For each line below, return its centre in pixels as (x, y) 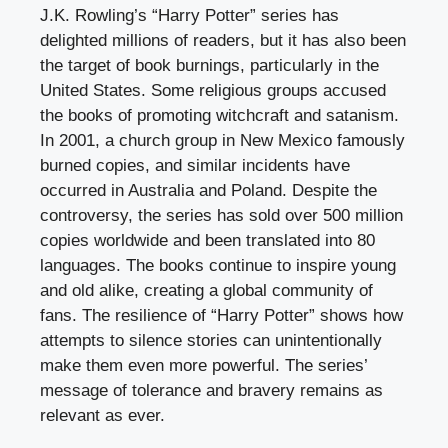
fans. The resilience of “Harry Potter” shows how (221, 315)
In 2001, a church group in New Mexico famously (222, 140)
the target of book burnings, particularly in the (209, 65)
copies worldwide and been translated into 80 (207, 240)
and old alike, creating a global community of (206, 290)
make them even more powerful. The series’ (203, 365)
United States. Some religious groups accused (213, 90)
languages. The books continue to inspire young (218, 265)
